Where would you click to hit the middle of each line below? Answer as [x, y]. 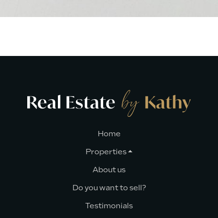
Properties [106, 152]
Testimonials [109, 206]
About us [109, 170]
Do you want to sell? [109, 188]
